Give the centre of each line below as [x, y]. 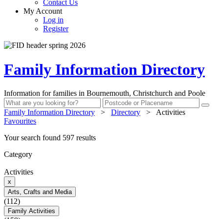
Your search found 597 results [50, 138]
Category [18, 154]
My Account [43, 11]
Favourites [20, 121]
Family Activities [32, 211]
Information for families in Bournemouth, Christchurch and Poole [105, 93]
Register [56, 29]
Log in [53, 20]
